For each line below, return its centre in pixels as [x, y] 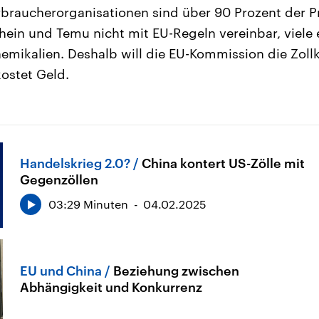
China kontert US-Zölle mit [223, 163]
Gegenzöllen [59, 179]
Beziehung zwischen [176, 270]
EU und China [61, 270]
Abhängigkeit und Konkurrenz [111, 287]
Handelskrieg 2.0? [75, 163]
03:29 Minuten [88, 204]
